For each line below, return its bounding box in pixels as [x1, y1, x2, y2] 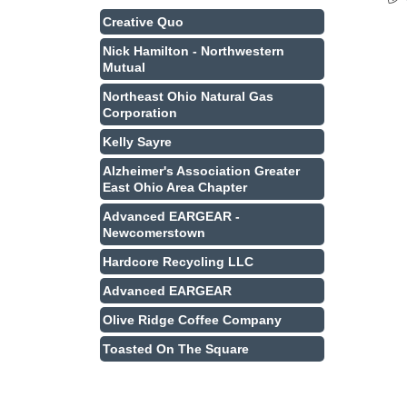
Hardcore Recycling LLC [103, 254, 253, 269]
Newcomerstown [103, 225, 205, 240]
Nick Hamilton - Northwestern [103, 44, 284, 58]
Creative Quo [103, 15, 184, 29]
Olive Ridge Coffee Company [103, 313, 282, 327]
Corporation [103, 105, 177, 120]
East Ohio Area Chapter [103, 180, 247, 194]
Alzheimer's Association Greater [103, 164, 300, 178]
